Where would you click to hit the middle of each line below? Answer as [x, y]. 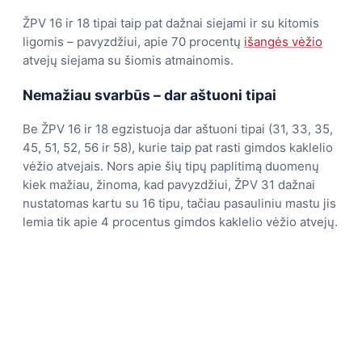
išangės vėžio [283, 42]
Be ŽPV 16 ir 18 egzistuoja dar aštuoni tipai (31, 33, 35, [178, 129]
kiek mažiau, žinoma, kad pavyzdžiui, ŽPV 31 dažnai [169, 185]
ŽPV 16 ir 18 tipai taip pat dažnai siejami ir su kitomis [171, 23]
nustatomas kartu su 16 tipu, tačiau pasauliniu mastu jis [179, 204]
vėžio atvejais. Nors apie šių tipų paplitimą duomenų [171, 166]
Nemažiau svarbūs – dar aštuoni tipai [149, 95]
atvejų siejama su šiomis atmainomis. [128, 61]
